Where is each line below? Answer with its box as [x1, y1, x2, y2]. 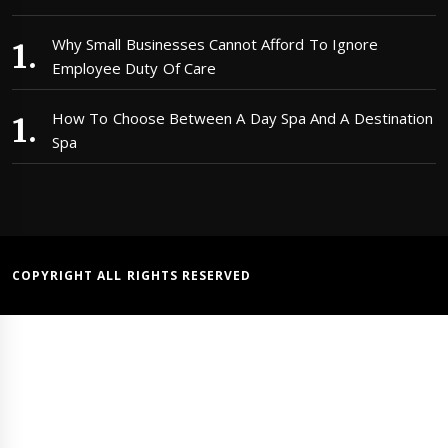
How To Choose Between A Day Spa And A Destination [52, 107, 433, 128]
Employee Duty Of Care [52, 57, 216, 78]
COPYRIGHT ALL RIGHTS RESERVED [12, 267, 251, 285]
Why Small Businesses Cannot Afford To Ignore [52, 33, 378, 54]
